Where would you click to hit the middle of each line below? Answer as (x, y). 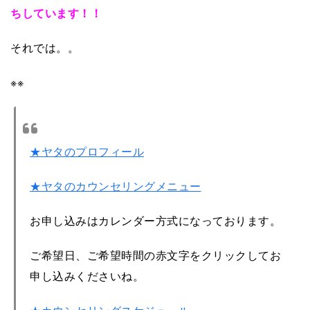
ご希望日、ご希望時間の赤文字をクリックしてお (155, 255)
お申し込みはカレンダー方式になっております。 (155, 220)
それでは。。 (45, 47)
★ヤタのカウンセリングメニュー (116, 185)
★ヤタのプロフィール (87, 151)
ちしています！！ (56, 12)
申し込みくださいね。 (87, 275)
